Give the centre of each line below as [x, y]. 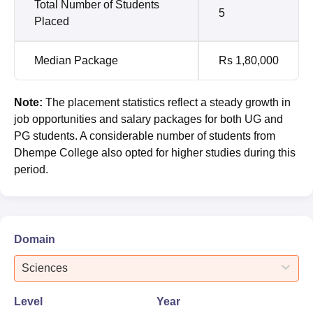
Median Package [76, 60]
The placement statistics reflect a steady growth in [168, 102]
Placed [52, 21]
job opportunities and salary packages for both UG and [148, 119]
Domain [35, 239]
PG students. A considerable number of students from [145, 136]
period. [31, 169]
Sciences [45, 268]
